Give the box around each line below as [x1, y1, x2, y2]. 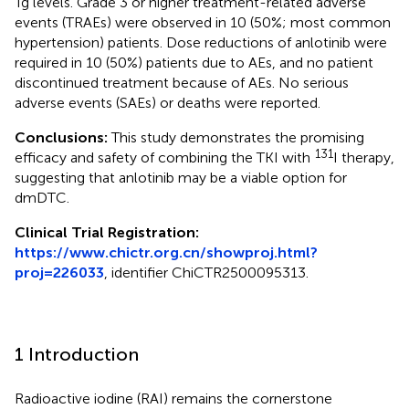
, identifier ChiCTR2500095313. [104, 263, 309, 281]
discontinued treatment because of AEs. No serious [15, 73, 349, 91]
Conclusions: [15, 128, 111, 146]
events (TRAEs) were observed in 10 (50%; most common [15, 13, 391, 31]
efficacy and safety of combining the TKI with [15, 148, 314, 166]
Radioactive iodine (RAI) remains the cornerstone [15, 389, 332, 407]
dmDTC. [15, 188, 69, 206]
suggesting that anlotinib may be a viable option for [15, 168, 347, 186]
